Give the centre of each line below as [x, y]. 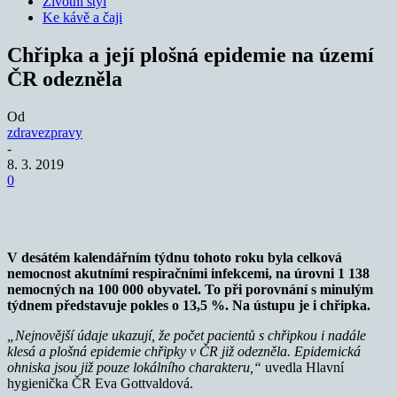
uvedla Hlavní [304, 367]
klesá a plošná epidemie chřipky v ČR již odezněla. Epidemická [184, 351]
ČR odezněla [65, 78]
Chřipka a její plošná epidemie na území [191, 54]
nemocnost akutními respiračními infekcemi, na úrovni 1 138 [188, 273]
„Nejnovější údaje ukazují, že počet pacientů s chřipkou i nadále [187, 335]
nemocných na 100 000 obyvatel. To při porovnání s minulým [190, 289]
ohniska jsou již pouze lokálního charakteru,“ [136, 367]
